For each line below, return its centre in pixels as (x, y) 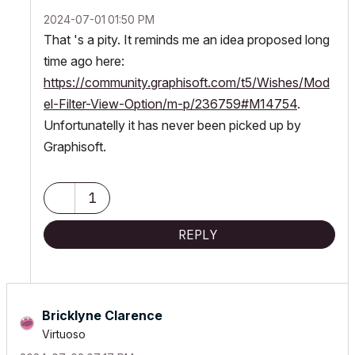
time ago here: (84, 61)
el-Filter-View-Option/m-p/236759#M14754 (170, 103)
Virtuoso (64, 334)
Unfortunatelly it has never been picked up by (172, 125)
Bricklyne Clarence (102, 315)
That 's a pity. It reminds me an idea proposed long (187, 39)
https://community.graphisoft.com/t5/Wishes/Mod (187, 82)
